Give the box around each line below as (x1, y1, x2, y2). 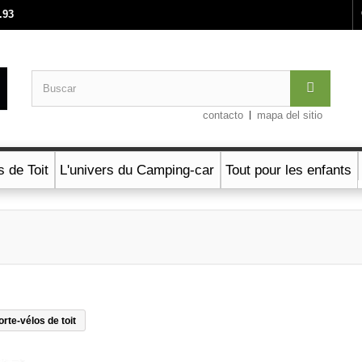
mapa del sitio (257, 109, 323, 121)
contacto (203, 109, 244, 121)
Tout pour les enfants (225, 162, 351, 179)
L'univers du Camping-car (60, 162, 214, 179)
